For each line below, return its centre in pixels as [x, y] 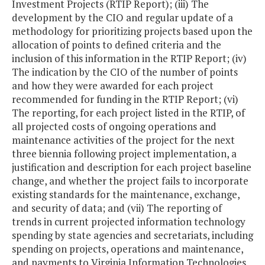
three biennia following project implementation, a [124, 154]
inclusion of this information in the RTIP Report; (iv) [129, 59]
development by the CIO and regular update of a [122, 18]
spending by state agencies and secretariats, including [132, 235]
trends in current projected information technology [129, 222]
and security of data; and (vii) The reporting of [117, 208]
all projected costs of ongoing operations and [114, 127]
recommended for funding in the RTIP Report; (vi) [125, 99]
